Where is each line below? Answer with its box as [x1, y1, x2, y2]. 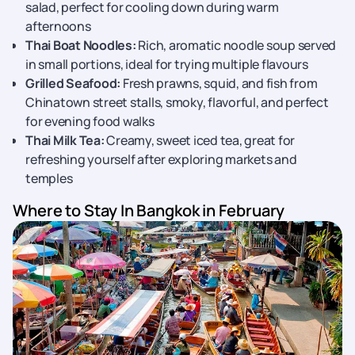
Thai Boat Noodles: [25, 36, 136, 54]
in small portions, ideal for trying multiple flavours [25, 55, 308, 73]
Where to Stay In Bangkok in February [13, 200, 285, 221]
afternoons [25, 17, 91, 35]
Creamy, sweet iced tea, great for [104, 132, 295, 149]
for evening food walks [25, 113, 155, 130]
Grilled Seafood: [25, 74, 120, 92]
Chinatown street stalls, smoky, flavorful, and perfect [25, 94, 329, 111]
